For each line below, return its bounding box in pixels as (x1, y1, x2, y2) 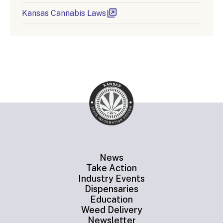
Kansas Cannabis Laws (22, 8, 106, 18)
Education (90, 194, 133, 205)
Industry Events (78, 173, 145, 184)
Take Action (86, 163, 137, 174)
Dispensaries (85, 184, 138, 195)
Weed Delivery (81, 205, 142, 216)
